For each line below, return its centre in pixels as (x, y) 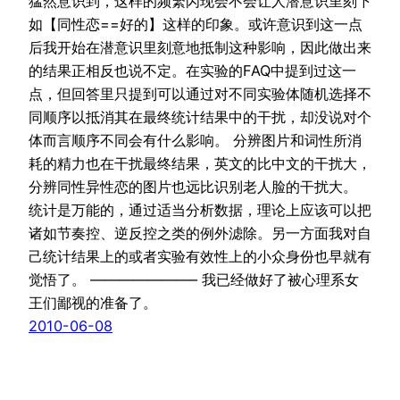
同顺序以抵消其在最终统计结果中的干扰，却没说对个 (200, 117)
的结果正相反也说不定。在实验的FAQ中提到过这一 (192, 70)
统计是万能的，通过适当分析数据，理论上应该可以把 (200, 209)
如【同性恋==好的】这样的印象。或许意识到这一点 (196, 24)
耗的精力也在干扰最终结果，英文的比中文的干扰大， (200, 163)
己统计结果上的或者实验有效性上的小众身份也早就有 (200, 256)
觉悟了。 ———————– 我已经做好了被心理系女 (194, 279)
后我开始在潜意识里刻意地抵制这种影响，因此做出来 (200, 47)
